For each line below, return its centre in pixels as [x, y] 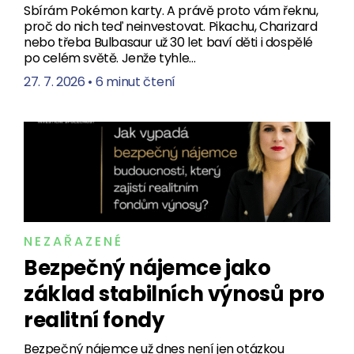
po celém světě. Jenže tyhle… [110, 58]
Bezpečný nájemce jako [147, 267]
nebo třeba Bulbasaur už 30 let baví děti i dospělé [169, 42]
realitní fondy [94, 320]
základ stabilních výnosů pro [174, 294]
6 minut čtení [135, 81]
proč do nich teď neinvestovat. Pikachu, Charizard [171, 26]
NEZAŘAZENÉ [73, 241]
